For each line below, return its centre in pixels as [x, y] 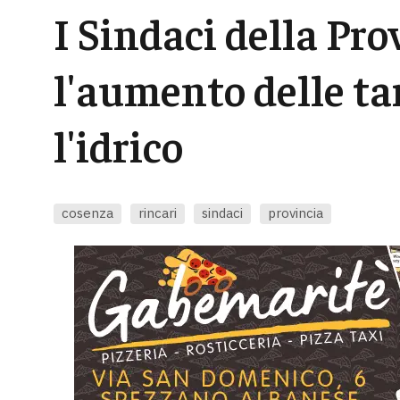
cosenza [87, 212]
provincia [295, 212]
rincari [157, 212]
